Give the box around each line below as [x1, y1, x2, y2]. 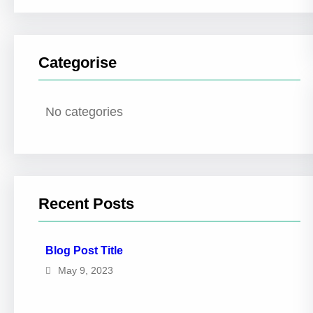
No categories [45, 105, 123, 119]
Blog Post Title [45, 245, 123, 256]
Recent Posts [38, 195, 134, 212]
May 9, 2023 [58, 265, 113, 276]
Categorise [38, 54, 117, 71]
